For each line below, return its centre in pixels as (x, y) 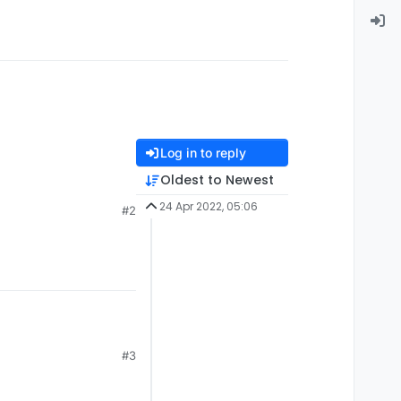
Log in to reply (203, 153)
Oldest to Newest (217, 180)
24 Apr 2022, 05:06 (208, 207)
